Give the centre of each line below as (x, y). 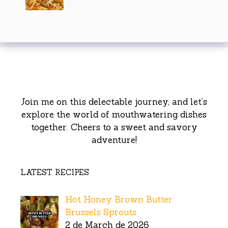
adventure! (114, 140)
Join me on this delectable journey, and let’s (114, 102)
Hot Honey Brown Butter (119, 199)
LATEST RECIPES (55, 172)
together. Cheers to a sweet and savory (114, 127)
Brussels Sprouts (101, 212)
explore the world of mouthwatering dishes (114, 114)
